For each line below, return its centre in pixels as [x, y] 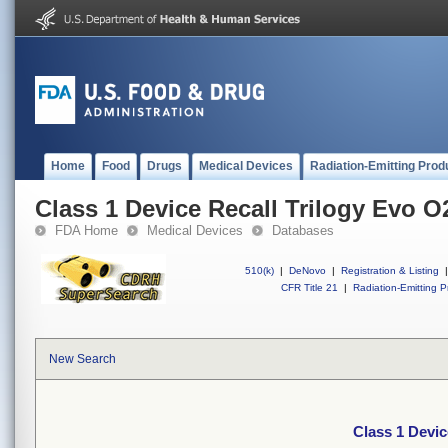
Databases [303, 230]
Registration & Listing [390, 270]
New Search [82, 359]
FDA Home [86, 230]
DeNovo [307, 270]
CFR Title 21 [309, 287]
